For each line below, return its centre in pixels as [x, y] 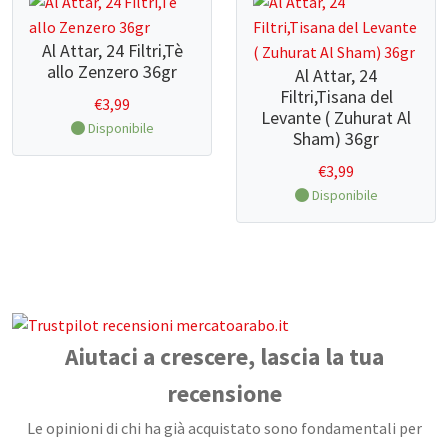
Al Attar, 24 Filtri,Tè [112, 51]
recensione [224, 393]
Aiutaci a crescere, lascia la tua [224, 356]
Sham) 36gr [336, 139]
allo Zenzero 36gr [112, 72]
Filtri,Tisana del [336, 97]
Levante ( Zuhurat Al [336, 118]
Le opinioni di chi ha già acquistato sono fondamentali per [224, 427]
